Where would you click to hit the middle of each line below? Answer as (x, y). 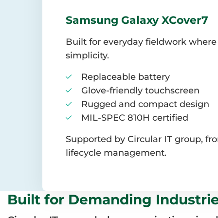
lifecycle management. (116, 153)
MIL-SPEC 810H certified (135, 118)
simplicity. (87, 56)
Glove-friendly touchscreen (140, 91)
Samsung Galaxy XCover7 (137, 20)
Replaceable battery (126, 77)
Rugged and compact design (145, 104)
